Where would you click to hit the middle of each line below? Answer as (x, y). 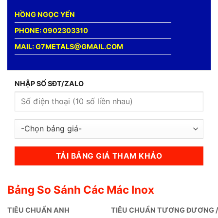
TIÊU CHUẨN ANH (38, 210)
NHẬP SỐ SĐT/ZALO (49, 83)
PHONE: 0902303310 (51, 30)
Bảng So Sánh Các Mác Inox (81, 190)
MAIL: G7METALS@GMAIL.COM (69, 46)
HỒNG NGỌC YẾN (45, 14)
